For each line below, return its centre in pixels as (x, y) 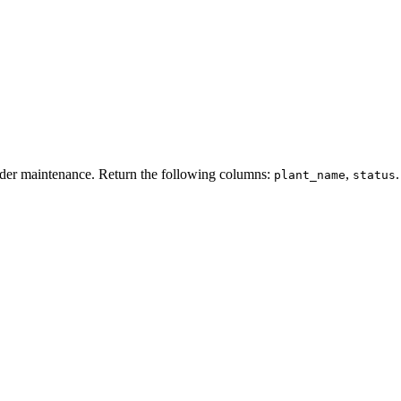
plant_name (310, 175)
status (374, 175)
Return (118, 174)
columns (243, 174)
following (188, 174)
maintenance (56, 174)
